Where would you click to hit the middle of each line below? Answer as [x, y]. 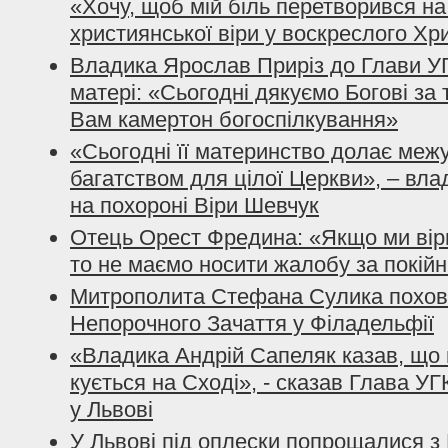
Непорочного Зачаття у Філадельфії [252, 323]
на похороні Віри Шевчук [194, 205]
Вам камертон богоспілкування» [234, 119]
